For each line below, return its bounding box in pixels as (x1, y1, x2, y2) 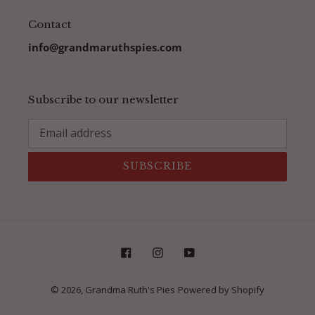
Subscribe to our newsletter (28, 93, 179, 107)
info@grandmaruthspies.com (28, 40, 182, 55)
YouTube (193, 243, 243, 259)
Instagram (162, 243, 217, 259)
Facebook (130, 243, 181, 259)
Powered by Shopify (178, 283, 264, 297)
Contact (28, 17, 71, 31)
